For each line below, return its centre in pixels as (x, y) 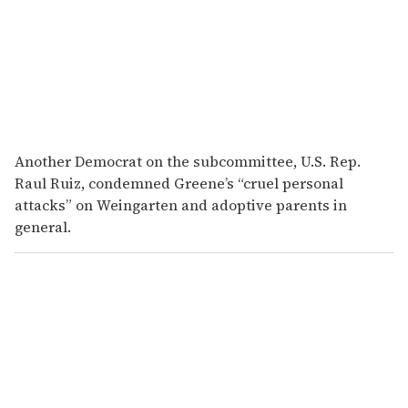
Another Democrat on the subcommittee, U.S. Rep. (188, 162)
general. (43, 227)
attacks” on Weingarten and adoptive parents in (181, 205)
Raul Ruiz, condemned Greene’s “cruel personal (179, 184)
